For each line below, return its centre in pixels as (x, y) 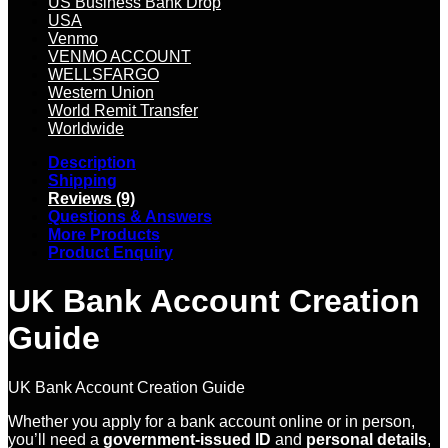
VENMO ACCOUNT (119, 56)
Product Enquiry (110, 252)
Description (92, 162)
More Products (104, 234)
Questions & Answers (130, 216)
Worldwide (86, 128)
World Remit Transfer (123, 110)
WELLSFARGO (103, 74)
